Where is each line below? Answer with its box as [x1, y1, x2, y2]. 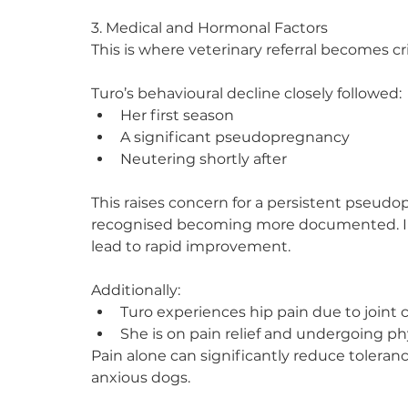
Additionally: [91, 280, 180, 299]
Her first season [120, 106, 234, 124]
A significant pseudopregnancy [120, 127, 350, 146]
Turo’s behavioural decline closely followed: [91, 84, 402, 102]
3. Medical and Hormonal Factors [91, 18, 328, 36]
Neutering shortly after [120, 149, 287, 168]
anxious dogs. [91, 368, 190, 386]
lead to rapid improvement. [91, 237, 291, 255]
